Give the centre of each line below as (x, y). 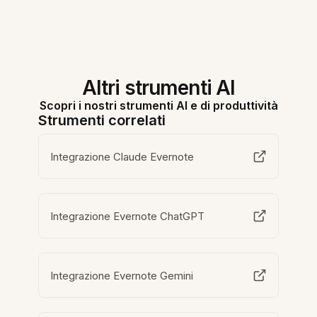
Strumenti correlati (102, 120)
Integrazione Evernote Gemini (122, 275)
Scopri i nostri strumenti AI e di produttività (158, 105)
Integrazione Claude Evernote (122, 156)
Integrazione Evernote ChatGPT (128, 216)
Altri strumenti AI (158, 88)
